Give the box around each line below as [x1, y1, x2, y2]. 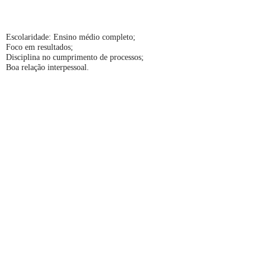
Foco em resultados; [6, 43, 73, 52]
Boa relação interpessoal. [6, 63, 89, 72]
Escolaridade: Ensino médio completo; [6, 33, 135, 42]
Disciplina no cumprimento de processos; [6, 53, 144, 62]
